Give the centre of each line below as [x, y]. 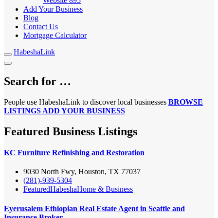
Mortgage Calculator [55, 35]
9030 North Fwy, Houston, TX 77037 [82, 172]
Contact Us [41, 27]
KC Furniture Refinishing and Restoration [74, 152]
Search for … [37, 81]
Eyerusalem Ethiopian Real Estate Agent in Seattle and [94, 208]
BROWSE [186, 102]
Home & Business [105, 189]
